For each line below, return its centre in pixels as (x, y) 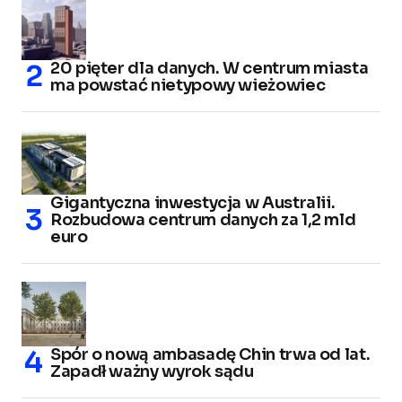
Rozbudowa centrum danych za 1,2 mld (203, 219)
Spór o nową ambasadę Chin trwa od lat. (210, 354)
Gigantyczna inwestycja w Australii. (193, 202)
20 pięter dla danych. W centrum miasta (210, 68)
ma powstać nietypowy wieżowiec (188, 85)
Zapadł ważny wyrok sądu (152, 371)
